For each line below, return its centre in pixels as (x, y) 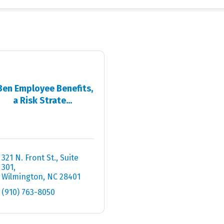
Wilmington (22, 177)
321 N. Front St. (28, 158)
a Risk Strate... (43, 100)
